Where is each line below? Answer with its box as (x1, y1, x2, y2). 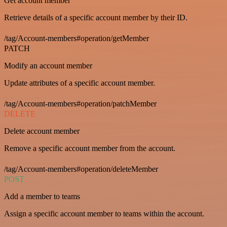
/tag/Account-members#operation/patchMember (4, 99, 157, 108)
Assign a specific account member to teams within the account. (4, 209, 204, 218)
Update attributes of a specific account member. (4, 79, 155, 88)
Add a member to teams (4, 192, 80, 201)
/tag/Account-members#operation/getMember (4, 34, 149, 43)
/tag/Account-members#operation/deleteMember (4, 165, 158, 174)
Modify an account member (4, 61, 92, 70)
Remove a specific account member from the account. (4, 144, 175, 153)
